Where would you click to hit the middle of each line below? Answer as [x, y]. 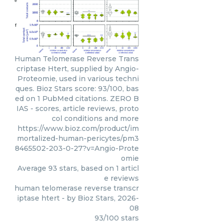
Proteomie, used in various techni [78, 78]
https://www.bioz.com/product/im [78, 128]
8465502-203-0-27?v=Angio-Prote [77, 148]
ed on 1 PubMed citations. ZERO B [77, 98]
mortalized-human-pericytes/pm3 [78, 138]
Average [33, 168]
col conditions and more [95, 118]
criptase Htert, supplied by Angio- [78, 68]
